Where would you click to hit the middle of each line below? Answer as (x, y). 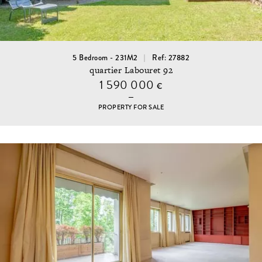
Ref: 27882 (171, 58)
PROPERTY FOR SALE (131, 108)
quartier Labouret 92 (131, 70)
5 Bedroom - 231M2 (105, 58)
